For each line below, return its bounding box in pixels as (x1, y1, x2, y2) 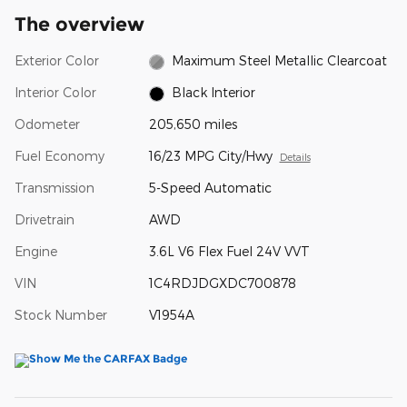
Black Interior (172, 84, 256, 101)
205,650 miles (148, 116, 237, 133)
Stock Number (15, 307, 107, 323)
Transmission (15, 180, 94, 196)
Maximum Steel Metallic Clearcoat (172, 53, 388, 69)
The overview (15, 13, 144, 36)
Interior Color (15, 84, 96, 101)
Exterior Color (15, 53, 99, 69)
